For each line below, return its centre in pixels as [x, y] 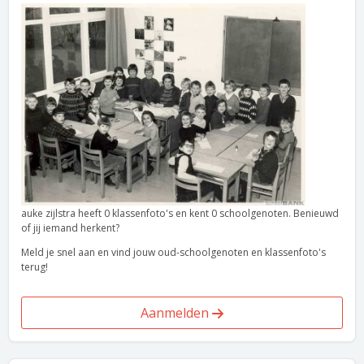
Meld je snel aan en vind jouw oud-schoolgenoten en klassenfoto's [173, 252]
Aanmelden [176, 313]
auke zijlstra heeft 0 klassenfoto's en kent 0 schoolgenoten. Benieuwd [180, 213]
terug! [35, 267]
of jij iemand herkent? [70, 228]
